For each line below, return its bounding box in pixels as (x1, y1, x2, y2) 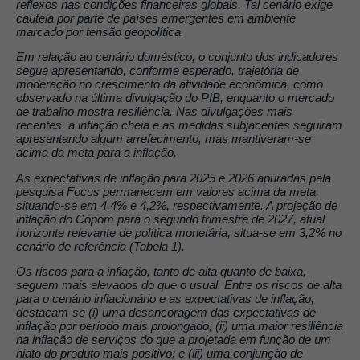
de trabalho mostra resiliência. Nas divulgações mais (16, 104, 292, 119)
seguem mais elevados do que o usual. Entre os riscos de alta (16, 278, 342, 292)
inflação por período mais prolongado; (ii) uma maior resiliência (16, 319, 343, 333)
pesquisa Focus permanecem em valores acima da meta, (16, 184, 319, 198)
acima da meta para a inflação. (16, 145, 177, 160)
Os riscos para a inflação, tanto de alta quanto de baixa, (16, 264, 306, 278)
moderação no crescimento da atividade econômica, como (16, 77, 323, 92)
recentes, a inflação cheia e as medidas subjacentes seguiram (16, 118, 342, 133)
